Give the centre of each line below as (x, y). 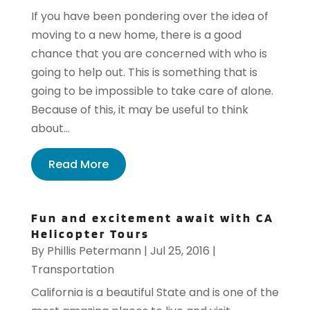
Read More (78, 165)
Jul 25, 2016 (180, 251)
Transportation (72, 270)
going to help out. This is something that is (144, 73)
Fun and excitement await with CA (152, 218)
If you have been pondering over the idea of (149, 17)
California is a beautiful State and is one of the (155, 293)
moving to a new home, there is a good (136, 35)
